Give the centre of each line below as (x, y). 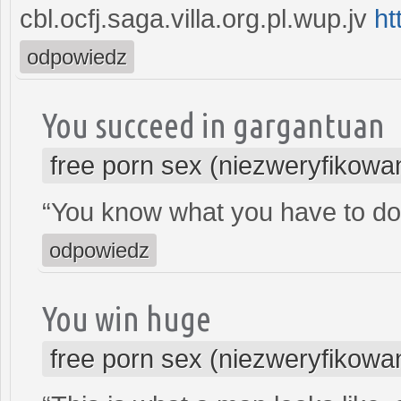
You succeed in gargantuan (213, 124)
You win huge (127, 318)
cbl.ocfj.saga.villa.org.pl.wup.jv (197, 18)
